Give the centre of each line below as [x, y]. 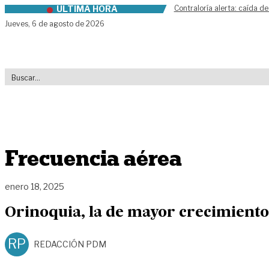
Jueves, [18, 24]
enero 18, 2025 [35, 186]
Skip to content [40, 11]
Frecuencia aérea [93, 159]
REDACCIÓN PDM [70, 244]
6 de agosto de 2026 [68, 24]
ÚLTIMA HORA [87, 9]
